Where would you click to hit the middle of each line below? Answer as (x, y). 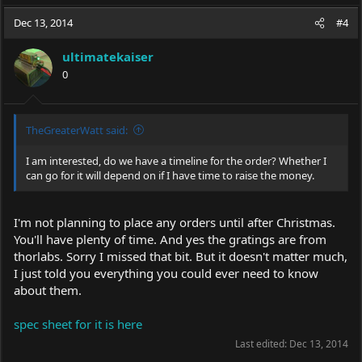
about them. (48, 290)
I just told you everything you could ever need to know (166, 273)
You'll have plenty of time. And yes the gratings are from (170, 239)
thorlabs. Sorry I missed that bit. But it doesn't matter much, (181, 256)
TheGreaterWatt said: (77, 130)
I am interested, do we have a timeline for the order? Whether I (176, 160)
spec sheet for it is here (78, 324)
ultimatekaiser (108, 57)
